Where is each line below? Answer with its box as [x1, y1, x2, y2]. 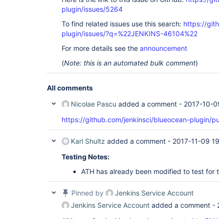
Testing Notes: [62, 153, 109, 161]
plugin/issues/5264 [62, 5, 123, 13]
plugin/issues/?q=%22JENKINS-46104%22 [62, 29, 197, 38]
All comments [47, 84, 93, 92]
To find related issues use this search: [62, 20, 183, 28]
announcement [140, 44, 187, 52]
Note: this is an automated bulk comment [64, 59, 196, 67]
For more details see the [62, 44, 140, 52]
